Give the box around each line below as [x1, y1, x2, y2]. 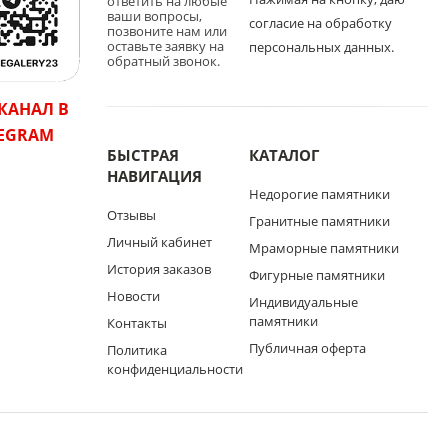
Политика [106, 341, 167, 359]
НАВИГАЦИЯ [106, 166, 202, 186]
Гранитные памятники [248, 212, 390, 230]
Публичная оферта [248, 339, 366, 357]
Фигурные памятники [248, 266, 385, 284]
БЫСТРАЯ [106, 145, 179, 165]
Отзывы [106, 206, 156, 224]
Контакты [106, 314, 167, 332]
